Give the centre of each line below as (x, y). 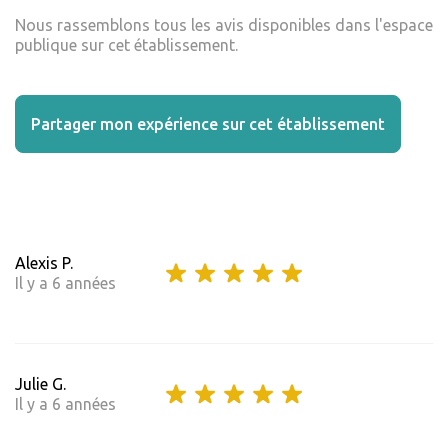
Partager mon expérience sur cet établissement (208, 124)
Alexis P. (44, 263)
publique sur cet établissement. (126, 45)
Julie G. (40, 384)
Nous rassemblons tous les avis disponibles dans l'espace (224, 25)
